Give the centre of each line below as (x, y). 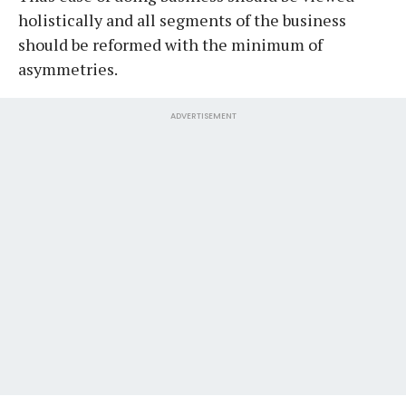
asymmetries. (78, 68)
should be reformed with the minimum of (170, 44)
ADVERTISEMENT (203, 116)
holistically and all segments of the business (182, 19)
